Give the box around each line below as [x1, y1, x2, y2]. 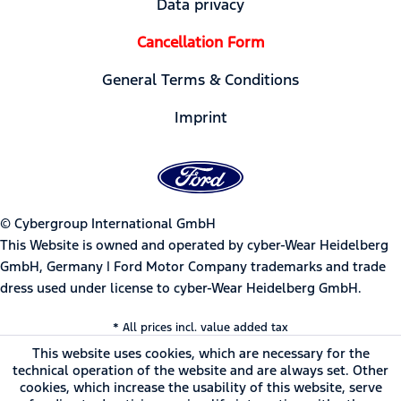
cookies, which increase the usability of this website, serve [19, 379, 382, 396]
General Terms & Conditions [102, 69, 299, 90]
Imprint [174, 107, 227, 127]
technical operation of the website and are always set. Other [13, 362, 388, 379]
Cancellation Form [136, 31, 265, 52]
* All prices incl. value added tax [113, 320, 288, 335]
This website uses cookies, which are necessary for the [31, 345, 370, 362]
